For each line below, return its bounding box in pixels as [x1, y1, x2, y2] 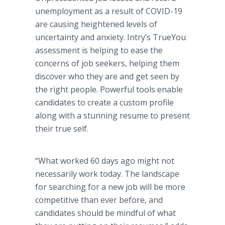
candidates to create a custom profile [35, 97, 174, 108]
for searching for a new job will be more [35, 181, 185, 192]
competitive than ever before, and [35, 194, 163, 205]
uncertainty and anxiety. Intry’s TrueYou [35, 32, 186, 43]
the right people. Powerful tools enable [35, 84, 183, 95]
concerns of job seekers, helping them [35, 58, 179, 69]
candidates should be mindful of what [35, 207, 176, 218]
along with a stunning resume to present [35, 110, 190, 121]
